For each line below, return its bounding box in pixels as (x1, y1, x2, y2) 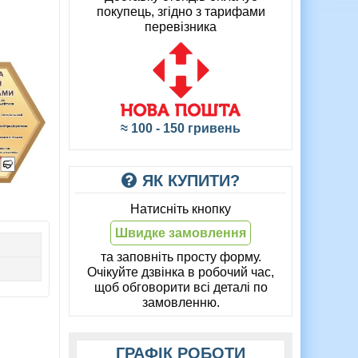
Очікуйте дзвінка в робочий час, (87, 265, 274, 280)
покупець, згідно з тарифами (96, 5, 265, 19)
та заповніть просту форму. (100, 250, 261, 265)
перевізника (145, 20, 217, 34)
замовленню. (141, 296, 220, 310)
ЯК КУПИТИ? (137, 172, 240, 190)
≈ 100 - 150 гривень (121, 121, 241, 136)
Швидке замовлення (115, 226, 246, 241)
